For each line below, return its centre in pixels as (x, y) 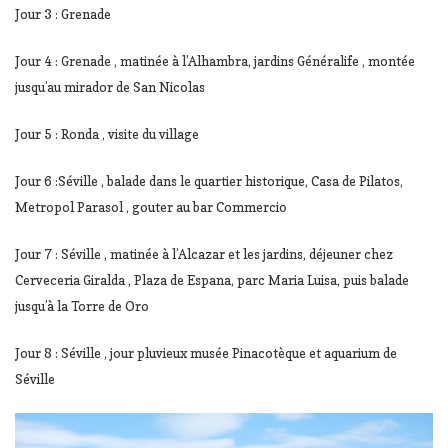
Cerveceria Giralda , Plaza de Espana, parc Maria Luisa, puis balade (212, 280)
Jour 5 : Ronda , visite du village (107, 134)
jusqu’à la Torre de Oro (82, 306)
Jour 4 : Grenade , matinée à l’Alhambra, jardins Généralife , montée (215, 61)
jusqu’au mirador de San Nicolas (110, 87)
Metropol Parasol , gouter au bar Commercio (151, 207)
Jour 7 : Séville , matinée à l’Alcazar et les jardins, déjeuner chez (204, 254)
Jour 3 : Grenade (63, 14)
